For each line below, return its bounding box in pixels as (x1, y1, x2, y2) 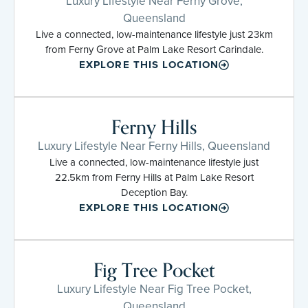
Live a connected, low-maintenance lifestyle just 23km (35, 26, 273, 42)
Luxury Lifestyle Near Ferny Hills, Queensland (38, 137, 270, 155)
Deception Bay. (120, 184, 188, 200)
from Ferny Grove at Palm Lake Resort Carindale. (45, 41, 263, 57)
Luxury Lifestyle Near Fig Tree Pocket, (56, 280, 252, 298)
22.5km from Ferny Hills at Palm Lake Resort (54, 169, 254, 185)
